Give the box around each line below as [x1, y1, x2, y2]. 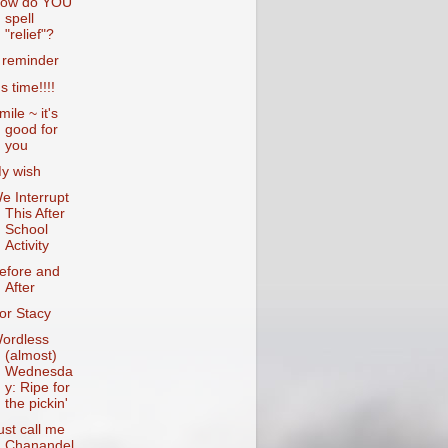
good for [4, 121, 58, 137]
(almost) [4, 348, 57, 364]
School [4, 221, 48, 237]
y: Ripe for [4, 380, 70, 396]
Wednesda [4, 364, 73, 380]
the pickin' [4, 396, 68, 412]
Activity [4, 237, 49, 253]
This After [4, 205, 65, 221]
